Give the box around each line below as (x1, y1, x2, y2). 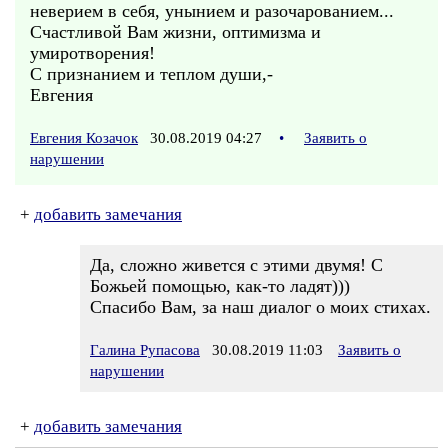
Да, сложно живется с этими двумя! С (90, 255, 383, 275)
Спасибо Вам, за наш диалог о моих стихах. (90, 297, 431, 317)
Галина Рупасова (90, 342, 200, 358)
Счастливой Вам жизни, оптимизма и (30, 22, 321, 42)
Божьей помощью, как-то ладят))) (90, 276, 350, 296)
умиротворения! (30, 43, 155, 63)
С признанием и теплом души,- (30, 64, 273, 84)
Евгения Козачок (30, 130, 138, 146)
